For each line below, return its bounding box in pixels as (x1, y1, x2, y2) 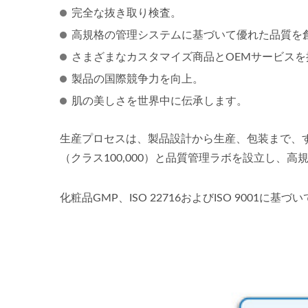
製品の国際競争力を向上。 (71, 74, 203, 85)
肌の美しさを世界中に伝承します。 (71, 96, 247, 107)
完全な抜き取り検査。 (71, 8, 181, 19)
